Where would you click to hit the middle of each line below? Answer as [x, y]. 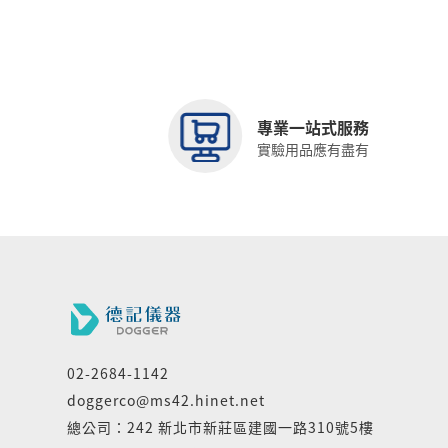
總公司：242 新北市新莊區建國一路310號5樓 [221, 426]
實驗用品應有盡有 [313, 148]
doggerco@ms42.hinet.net [166, 399]
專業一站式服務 [313, 126]
